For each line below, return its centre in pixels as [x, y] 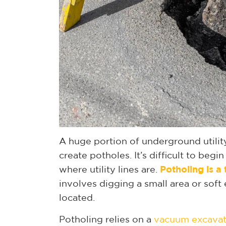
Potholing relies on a [106, 220]
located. [77, 198]
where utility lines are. [109, 170]
